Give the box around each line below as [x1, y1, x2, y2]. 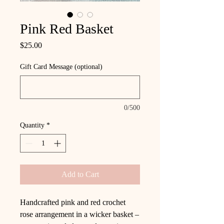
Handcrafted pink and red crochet [20, 198, 125, 206]
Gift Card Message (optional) [20, 63, 102, 70]
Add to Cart [61, 170, 99, 178]
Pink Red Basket [20, 21, 113, 36]
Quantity [20, 121, 44, 129]
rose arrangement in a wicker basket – [20, 210, 139, 218]
